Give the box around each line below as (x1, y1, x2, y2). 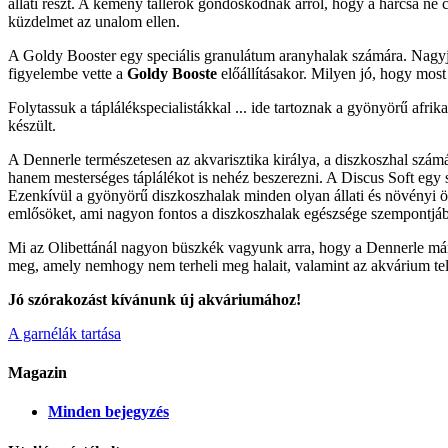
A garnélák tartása (8, 324, 121, 342)
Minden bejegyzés (48, 403, 169, 421)
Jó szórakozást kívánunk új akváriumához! (8, 290, 301, 308)
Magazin (8, 364, 67, 382)
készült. (8, 116, 56, 134)
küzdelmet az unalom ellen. (8, 12, 180, 30)
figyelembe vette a (8, 64, 123, 82)
